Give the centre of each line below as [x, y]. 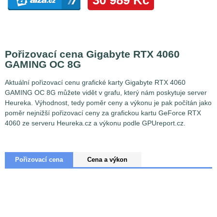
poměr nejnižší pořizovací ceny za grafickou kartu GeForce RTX [103, 113]
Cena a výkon [108, 160]
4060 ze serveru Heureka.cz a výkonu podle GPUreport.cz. [95, 123]
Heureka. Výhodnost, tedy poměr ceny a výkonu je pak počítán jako [108, 103]
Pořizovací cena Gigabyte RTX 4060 [92, 54]
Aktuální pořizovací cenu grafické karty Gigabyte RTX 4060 [95, 83]
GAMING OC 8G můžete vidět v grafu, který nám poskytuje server [106, 93]
